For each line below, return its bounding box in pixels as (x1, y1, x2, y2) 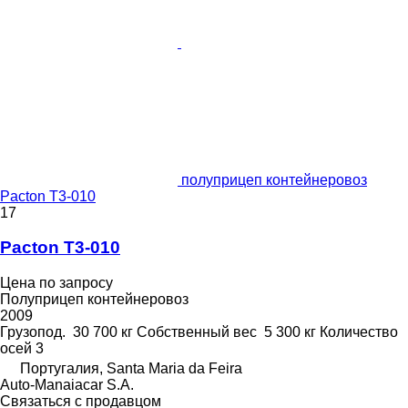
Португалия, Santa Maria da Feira (20, 360, 242, 376)
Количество (320, 323, 398, 340)
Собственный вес (137, 323, 257, 340)
